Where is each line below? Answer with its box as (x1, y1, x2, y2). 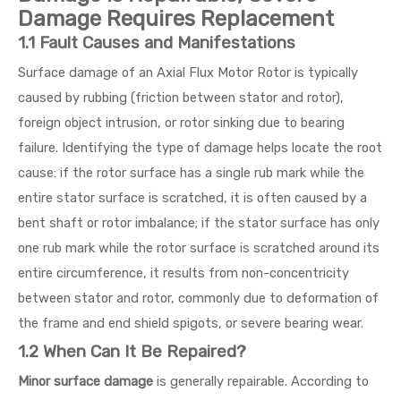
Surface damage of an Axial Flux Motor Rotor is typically (18, 64, 358, 81)
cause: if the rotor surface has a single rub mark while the (18, 165, 364, 181)
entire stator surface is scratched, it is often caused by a (18, 190, 367, 206)
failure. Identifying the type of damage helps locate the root (18, 140, 382, 156)
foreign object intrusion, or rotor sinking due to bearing (18, 115, 345, 131)
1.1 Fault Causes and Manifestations (18, 33, 295, 53)
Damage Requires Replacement (18, 6, 334, 31)
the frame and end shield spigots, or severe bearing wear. (18, 315, 363, 331)
